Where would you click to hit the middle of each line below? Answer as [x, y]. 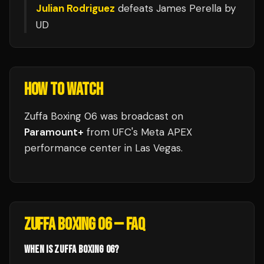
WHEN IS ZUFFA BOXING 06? [72, 250]
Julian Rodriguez [75, 8]
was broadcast [134, 116]
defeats [136, 8]
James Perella [189, 8]
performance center [73, 148]
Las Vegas [158, 148]
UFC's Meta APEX [152, 132]
